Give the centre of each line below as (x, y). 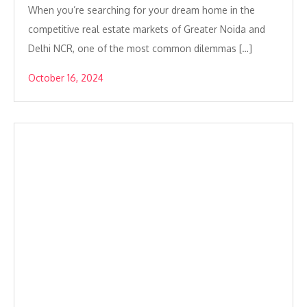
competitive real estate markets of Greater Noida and (147, 29)
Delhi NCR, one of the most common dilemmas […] (140, 48)
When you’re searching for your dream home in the (142, 10)
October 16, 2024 (66, 77)
